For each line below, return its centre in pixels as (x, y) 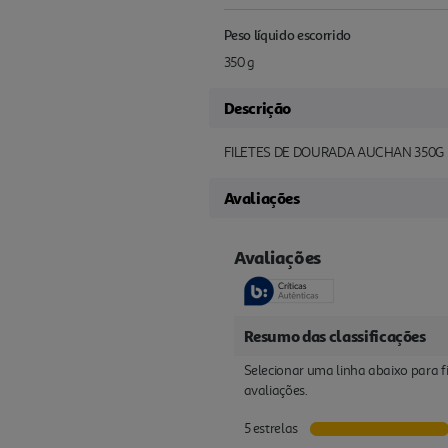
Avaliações (261, 198)
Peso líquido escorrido (287, 34)
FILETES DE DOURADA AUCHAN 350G (334, 152)
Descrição (257, 108)
